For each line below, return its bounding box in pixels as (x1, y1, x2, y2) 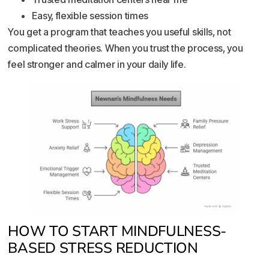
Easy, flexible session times (32, 10, 149, 22)
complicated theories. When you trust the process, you (8, 42, 243, 55)
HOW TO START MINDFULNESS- (8, 221, 226, 241)
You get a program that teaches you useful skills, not (8, 26, 231, 38)
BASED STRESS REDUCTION (8, 238, 198, 258)
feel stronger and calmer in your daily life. (8, 58, 186, 71)
